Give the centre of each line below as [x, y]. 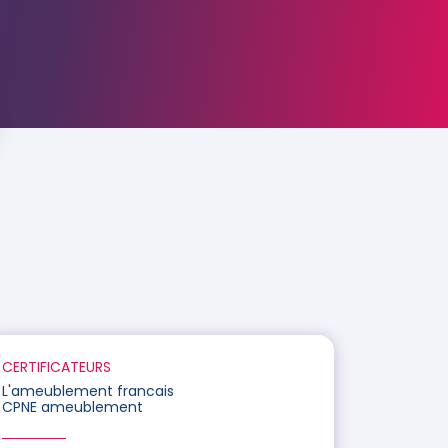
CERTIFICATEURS [56, 367]
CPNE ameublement [72, 407]
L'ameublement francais [88, 391]
